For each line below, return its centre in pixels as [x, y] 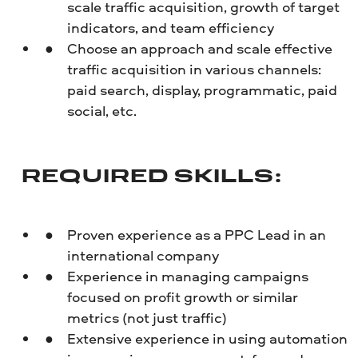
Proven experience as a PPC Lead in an [196, 235]
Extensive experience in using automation [207, 339]
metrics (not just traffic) [147, 318]
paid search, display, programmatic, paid [202, 89]
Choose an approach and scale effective [199, 48]
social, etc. [101, 110]
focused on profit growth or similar [182, 297]
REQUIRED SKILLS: [152, 177]
